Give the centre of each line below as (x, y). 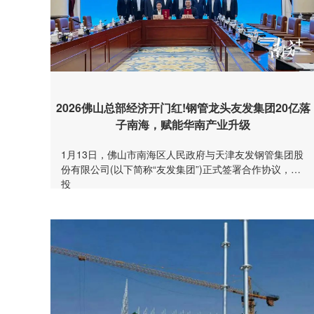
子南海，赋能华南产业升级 (183, 125)
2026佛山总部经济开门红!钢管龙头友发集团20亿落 (183, 108)
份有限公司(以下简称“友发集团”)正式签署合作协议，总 (181, 169)
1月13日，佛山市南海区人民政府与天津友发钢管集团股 (182, 155)
